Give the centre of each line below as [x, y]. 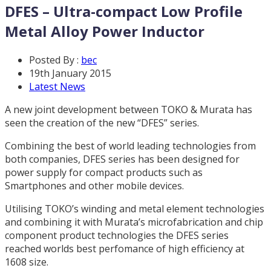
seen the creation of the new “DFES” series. [102, 122]
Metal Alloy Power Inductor [105, 31]
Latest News [57, 86]
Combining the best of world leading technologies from [130, 145]
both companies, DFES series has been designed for [122, 159]
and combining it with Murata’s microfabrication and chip [134, 222]
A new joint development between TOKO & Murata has [129, 109]
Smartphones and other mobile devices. [94, 185]
